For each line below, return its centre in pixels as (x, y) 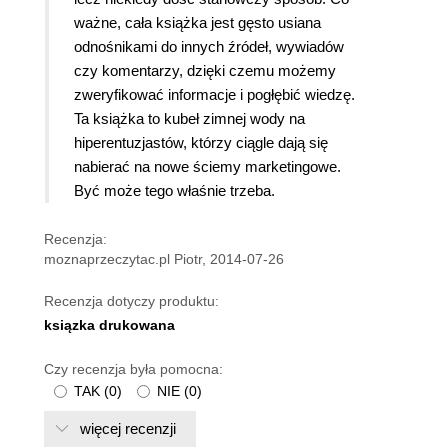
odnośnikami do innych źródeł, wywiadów (209, 47)
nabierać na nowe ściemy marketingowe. (207, 167)
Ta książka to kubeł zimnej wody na (189, 119)
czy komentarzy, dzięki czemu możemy (205, 71)
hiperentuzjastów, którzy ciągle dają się (201, 143)
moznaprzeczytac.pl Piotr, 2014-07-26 (164, 259)
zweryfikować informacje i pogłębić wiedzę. (214, 95)
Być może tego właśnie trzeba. (174, 191)
